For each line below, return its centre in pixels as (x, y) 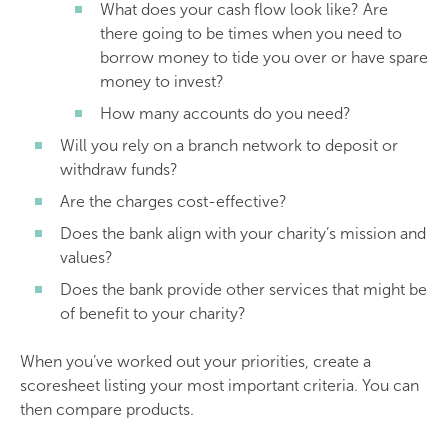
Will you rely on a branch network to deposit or (229, 145)
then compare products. (107, 409)
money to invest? (162, 81)
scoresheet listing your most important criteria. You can (219, 385)
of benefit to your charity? (153, 313)
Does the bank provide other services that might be (243, 289)
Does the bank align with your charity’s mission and (243, 233)
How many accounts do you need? (225, 113)
